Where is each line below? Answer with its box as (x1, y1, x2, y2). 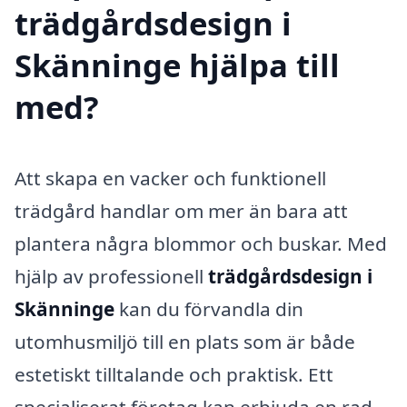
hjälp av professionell (15, 263, 208, 289)
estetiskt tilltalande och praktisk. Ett (15, 361, 333, 387)
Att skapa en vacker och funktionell (15, 164, 326, 191)
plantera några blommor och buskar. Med (15, 230, 387, 256)
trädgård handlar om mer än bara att (15, 197, 348, 223)
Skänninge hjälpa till (15, 43, 340, 86)
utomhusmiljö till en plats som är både (15, 328, 355, 354)
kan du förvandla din (114, 295, 303, 322)
